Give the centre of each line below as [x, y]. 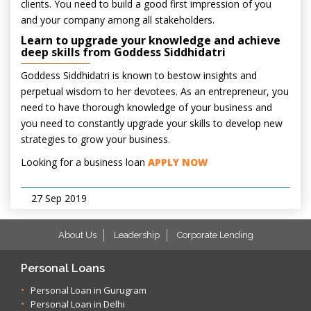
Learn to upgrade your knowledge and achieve [151, 40]
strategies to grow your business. [95, 139]
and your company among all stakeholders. [118, 20]
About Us [77, 235]
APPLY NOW [178, 162]
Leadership [136, 235]
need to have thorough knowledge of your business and [146, 107]
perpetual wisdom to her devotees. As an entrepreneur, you [155, 91]
